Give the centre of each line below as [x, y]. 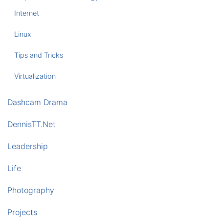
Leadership [28, 146]
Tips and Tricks [39, 55]
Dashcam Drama [37, 102]
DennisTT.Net [32, 124]
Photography [31, 190]
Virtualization [35, 76]
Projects [22, 212]
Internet [27, 13]
